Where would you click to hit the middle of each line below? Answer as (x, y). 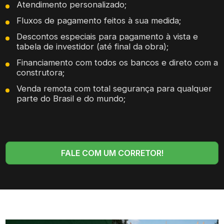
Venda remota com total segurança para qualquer (114, 88)
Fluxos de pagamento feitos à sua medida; (99, 20)
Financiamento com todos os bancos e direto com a (117, 62)
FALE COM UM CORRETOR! (112, 153)
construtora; (41, 72)
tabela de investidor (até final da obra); (93, 46)
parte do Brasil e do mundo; (71, 98)
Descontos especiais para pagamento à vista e (107, 36)
